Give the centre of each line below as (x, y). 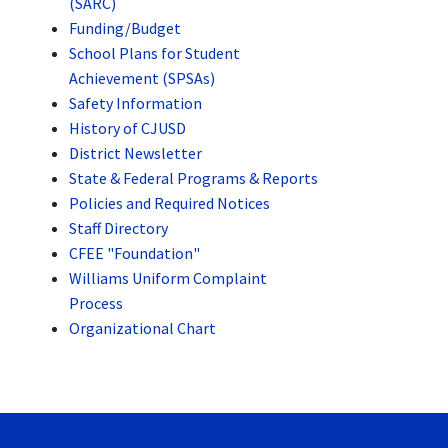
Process (96, 303)
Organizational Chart (143, 328)
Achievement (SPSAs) (142, 78)
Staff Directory (119, 228)
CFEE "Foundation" (135, 253)
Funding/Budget (125, 28)
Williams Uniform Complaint (168, 278)
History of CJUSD (128, 128)
